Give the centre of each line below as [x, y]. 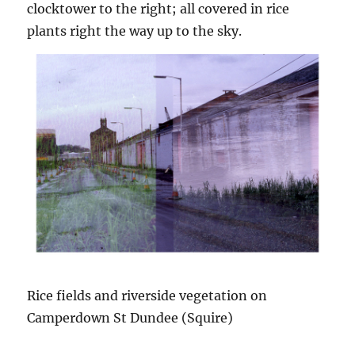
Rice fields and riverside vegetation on [147, 296]
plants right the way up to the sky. [135, 31]
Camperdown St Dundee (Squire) [130, 318]
